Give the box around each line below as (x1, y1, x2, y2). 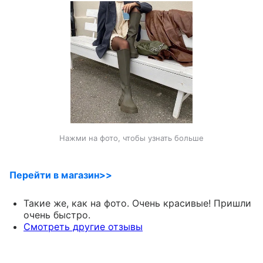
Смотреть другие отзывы (23, 220, 143, 232)
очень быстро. (23, 208, 90, 221)
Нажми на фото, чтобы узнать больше (59, 133, 204, 143)
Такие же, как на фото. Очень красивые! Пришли (23, 197, 251, 209)
